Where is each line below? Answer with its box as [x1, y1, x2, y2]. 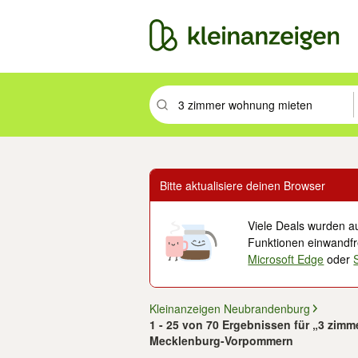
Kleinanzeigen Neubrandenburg [149, 300, 310, 316]
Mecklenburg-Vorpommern [149, 332, 293, 348]
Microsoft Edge [248, 251, 324, 267]
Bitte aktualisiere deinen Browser [160, 177, 325, 193]
